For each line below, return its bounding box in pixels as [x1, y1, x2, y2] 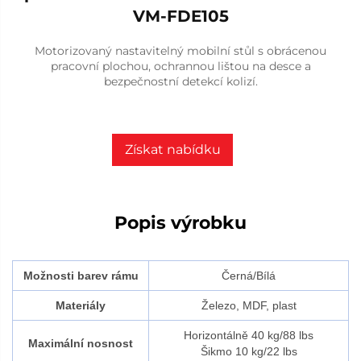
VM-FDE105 [132, 6, 229, 26]
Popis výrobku [114, 211, 247, 234]
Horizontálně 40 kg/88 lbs [184, 328, 313, 342]
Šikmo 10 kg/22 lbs [200, 344, 297, 358]
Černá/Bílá [222, 268, 276, 282]
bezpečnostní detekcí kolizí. [103, 73, 258, 89]
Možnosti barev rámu [23, 268, 139, 282]
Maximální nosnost [28, 336, 133, 350]
